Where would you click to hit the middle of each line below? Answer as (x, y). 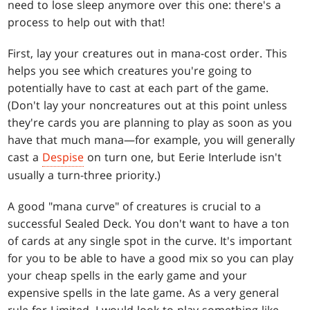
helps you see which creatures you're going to (130, 70)
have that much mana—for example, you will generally (152, 139)
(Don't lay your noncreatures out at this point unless (148, 105)
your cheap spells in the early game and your (128, 275)
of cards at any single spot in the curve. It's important (150, 240)
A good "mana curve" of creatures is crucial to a (135, 206)
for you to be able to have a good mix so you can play (151, 258)
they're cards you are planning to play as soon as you (150, 122)
